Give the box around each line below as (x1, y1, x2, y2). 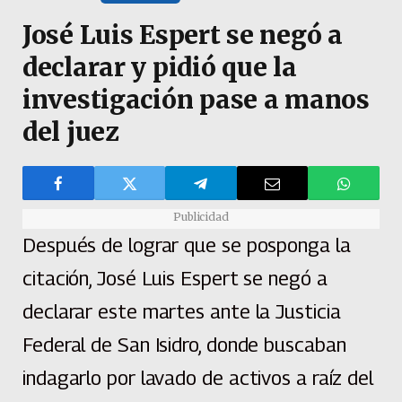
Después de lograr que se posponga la (22, 233, 351, 258)
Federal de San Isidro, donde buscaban (22, 333, 346, 357)
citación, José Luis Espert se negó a (22, 267, 328, 291)
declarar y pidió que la (22, 51, 297, 84)
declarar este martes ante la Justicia (22, 300, 341, 324)
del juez (22, 116, 126, 149)
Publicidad (172, 210, 230, 224)
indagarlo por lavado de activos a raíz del (22, 366, 374, 390)
